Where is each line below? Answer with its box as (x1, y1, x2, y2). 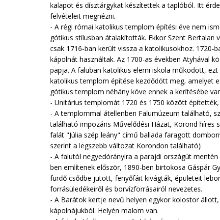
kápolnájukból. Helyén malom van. (50, 206, 159, 215)
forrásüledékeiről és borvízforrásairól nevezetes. (50, 184, 202, 193)
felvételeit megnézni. (50, 11, 115, 21)
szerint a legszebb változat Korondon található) (50, 141, 201, 150)
